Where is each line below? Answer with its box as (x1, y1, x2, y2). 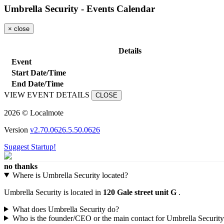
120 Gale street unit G (103, 187, 176, 196)
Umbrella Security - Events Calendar (4, 3, 155, 14)
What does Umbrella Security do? (12, 204, 119, 213)
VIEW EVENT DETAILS (4, 90, 89, 99)
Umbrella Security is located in (4, 187, 103, 196)
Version (4, 125, 30, 134)
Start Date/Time (11, 68, 66, 77)
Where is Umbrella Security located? (12, 170, 128, 179)
